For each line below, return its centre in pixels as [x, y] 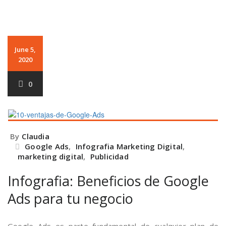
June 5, [25, 49]
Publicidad [109, 156]
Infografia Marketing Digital [129, 146]
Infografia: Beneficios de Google [108, 181]
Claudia [36, 136]
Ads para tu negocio [70, 199]
